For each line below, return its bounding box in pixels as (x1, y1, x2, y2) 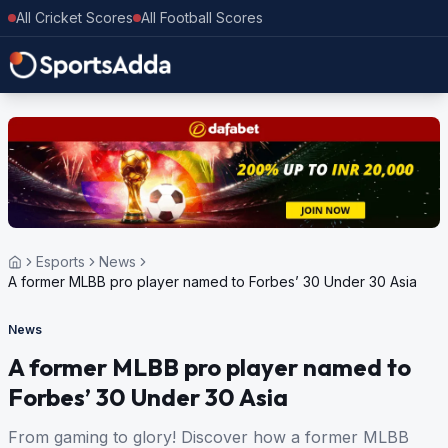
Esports (36, 253, 85, 271)
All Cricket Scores (16, 9, 133, 26)
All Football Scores (141, 9, 263, 26)
